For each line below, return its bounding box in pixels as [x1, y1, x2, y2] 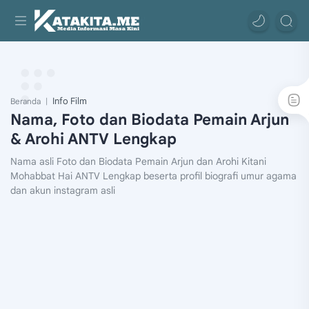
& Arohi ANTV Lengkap [10, 130, 177, 148]
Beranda [10, 97, 41, 106]
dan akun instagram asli [10, 184, 115, 197]
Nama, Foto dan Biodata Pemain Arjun [10, 110, 289, 129]
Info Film [52, 95, 87, 107]
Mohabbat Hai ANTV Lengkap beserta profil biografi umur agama [10, 170, 297, 182]
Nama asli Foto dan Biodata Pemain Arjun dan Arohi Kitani [10, 155, 266, 168]
